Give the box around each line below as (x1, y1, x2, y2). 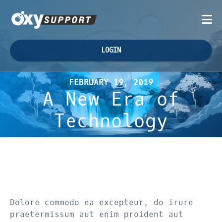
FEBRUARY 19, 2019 (69, 77, 153, 88)
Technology (54, 110, 168, 133)
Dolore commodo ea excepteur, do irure (10, 197, 193, 208)
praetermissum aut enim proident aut (10, 209, 183, 220)
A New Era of (43, 88, 179, 111)
